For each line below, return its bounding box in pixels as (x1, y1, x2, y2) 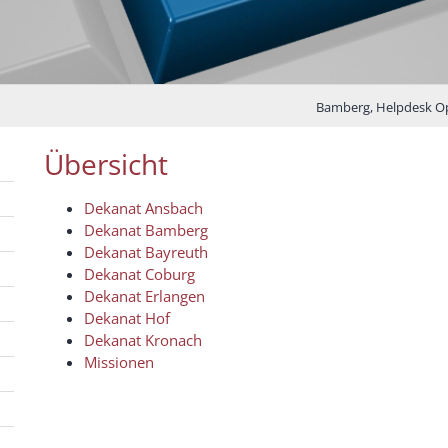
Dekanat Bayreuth (84, 241, 208, 262)
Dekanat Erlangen (84, 285, 205, 306)
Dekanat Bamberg (84, 219, 208, 240)
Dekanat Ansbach (84, 197, 203, 218)
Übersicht (44, 144, 168, 183)
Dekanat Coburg (84, 263, 195, 284)
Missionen (84, 351, 154, 372)
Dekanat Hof (84, 307, 170, 328)
